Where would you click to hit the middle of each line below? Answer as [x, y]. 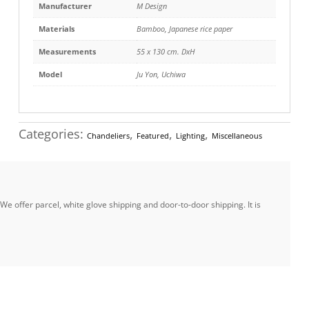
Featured [152, 136]
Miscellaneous [237, 136]
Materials [56, 28]
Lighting [190, 136]
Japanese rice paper [200, 28]
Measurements [67, 51]
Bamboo [150, 28]
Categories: [52, 134]
